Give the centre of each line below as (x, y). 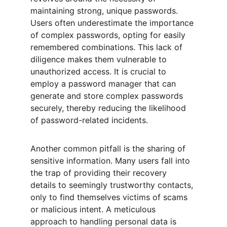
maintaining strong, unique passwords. (105, 11)
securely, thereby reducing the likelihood (109, 108)
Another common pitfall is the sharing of (109, 148)
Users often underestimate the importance (113, 23)
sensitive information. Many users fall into (111, 161)
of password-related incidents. (89, 120)
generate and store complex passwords (108, 96)
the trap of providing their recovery (100, 173)
